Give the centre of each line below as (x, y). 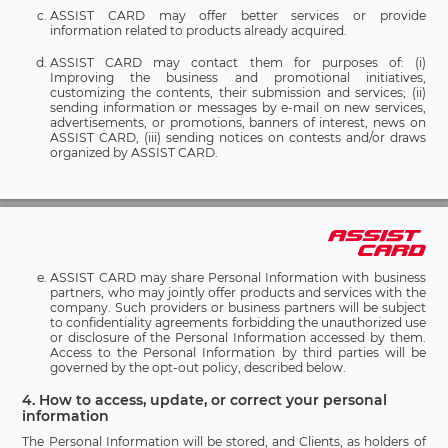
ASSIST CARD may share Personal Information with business (238, 278)
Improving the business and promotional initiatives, (238, 77)
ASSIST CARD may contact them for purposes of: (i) (238, 62)
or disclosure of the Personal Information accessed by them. (238, 338)
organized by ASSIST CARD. (134, 152)
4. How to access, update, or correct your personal (205, 399)
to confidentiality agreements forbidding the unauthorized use (238, 323)
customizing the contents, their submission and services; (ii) (238, 92)
